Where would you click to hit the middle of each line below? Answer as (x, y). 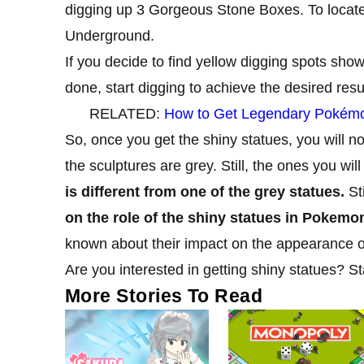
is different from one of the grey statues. (205, 191)
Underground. (110, 35)
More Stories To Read (164, 295)
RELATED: (126, 113)
